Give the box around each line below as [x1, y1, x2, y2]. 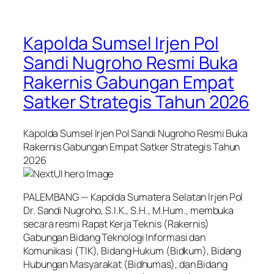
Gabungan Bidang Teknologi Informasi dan [23, 231, 206, 245]
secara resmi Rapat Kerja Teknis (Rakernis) [23, 217, 209, 231]
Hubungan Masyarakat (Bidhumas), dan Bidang [23, 257, 228, 272]
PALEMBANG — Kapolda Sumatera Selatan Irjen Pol [23, 190, 243, 204]
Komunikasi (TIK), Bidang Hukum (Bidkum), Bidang [23, 244, 242, 258]
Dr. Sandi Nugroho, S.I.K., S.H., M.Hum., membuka [23, 204, 234, 218]
